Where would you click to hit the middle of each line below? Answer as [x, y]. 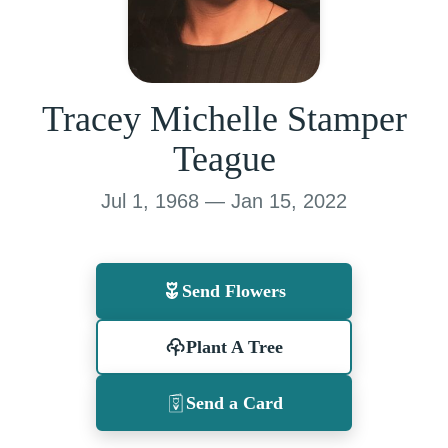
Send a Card [234, 402]
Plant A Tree [234, 346]
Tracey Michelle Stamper [224, 118]
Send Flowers [234, 290]
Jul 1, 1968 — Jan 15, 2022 [224, 200]
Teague [224, 158]
